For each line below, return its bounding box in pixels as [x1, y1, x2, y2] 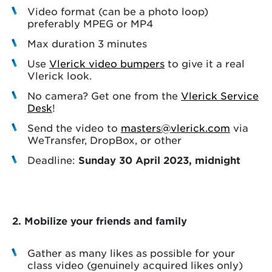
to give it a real [165, 57, 245, 70]
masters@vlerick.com [121, 121, 230, 134]
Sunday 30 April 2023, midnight [78, 154, 240, 166]
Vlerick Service [181, 89, 259, 102]
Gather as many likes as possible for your [27, 246, 235, 259]
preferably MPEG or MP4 [27, 17, 159, 30]
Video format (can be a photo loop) [27, 5, 208, 18]
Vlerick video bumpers [49, 57, 165, 70]
